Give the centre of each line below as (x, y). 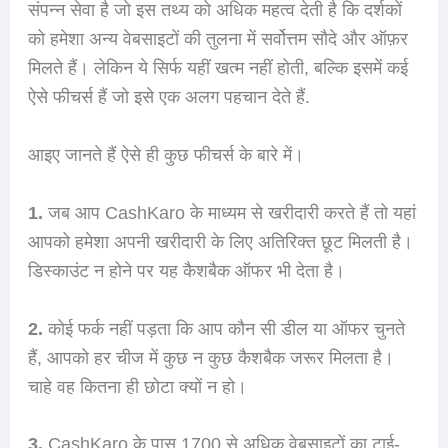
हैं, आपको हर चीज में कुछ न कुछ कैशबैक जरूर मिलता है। (210, 357)
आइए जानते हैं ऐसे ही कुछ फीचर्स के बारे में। (165, 155)
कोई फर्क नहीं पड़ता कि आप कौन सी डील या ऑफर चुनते (223, 328)
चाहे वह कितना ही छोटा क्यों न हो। (137, 386)
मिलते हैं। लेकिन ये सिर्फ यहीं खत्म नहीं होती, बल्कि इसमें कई (217, 68)
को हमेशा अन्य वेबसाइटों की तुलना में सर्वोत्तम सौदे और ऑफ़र (217, 39)
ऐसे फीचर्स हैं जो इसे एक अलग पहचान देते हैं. (168, 97)
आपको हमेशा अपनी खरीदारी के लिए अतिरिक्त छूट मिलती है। (220, 241)
